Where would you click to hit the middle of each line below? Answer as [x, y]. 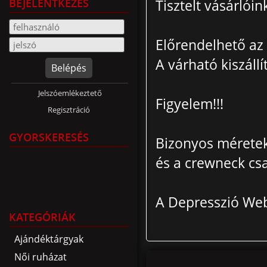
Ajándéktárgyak [49, 239]
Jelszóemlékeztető [70, 93]
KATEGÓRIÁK [42, 217]
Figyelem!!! [190, 104]
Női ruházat [41, 257]
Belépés [69, 68]
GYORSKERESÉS [49, 137]
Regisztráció [69, 110]
